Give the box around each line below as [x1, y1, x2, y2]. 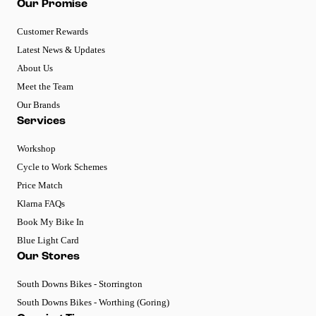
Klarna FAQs [17, 198, 65, 209]
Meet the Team [17, 81, 73, 92]
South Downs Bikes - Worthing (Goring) [17, 297, 169, 308]
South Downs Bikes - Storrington [17, 279, 142, 290]
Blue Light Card [17, 235, 79, 246]
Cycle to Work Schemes [17, 162, 107, 173]
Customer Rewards [17, 26, 88, 37]
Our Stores [17, 251, 80, 263]
